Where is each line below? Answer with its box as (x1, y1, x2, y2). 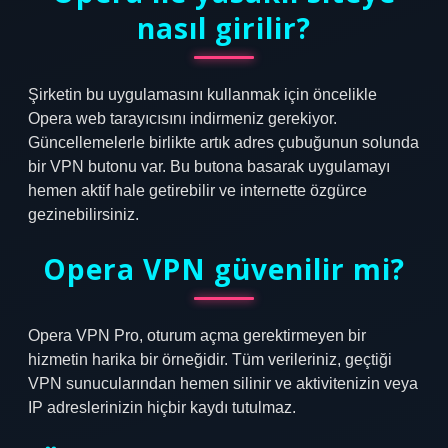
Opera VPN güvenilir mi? (43, 250, 405, 288)
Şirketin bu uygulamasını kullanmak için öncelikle (28, 86, 377, 103)
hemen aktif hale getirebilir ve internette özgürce (28, 182, 367, 199)
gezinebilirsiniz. (28, 206, 139, 223)
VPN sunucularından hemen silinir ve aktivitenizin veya (28, 375, 418, 392)
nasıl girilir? (137, 9, 311, 47)
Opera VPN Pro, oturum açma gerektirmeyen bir (28, 327, 366, 344)
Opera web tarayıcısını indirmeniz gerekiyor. (28, 110, 337, 127)
